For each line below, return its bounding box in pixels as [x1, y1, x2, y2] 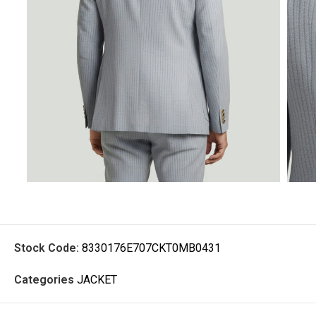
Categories [14, 272, 74, 286]
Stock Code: [14, 241, 82, 255]
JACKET [77, 272, 117, 286]
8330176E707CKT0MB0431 [82, 241, 221, 255]
